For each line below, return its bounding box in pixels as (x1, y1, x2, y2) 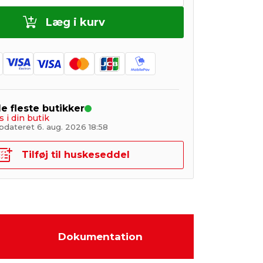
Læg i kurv (46, 16, 105, 29)
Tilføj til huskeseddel (21, 149, 130, 160)
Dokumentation (58, 230, 143, 242)
